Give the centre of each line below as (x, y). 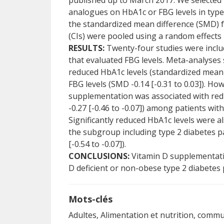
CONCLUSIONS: (99, 156)
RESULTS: (86, 48)
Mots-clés (90, 199)
